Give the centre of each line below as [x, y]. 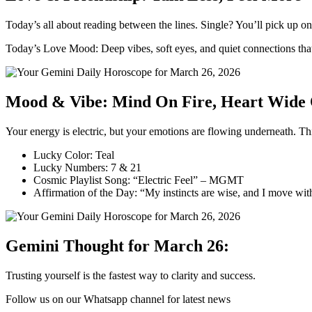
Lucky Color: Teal [74, 155]
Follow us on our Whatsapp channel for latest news [118, 299]
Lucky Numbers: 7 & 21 [87, 167]
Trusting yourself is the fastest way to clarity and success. [131, 275]
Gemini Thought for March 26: [117, 245]
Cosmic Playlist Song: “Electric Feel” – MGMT [139, 180]
